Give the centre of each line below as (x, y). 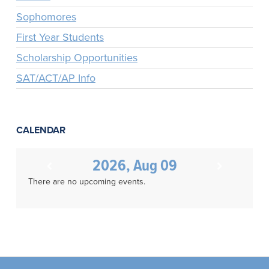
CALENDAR (41, 131)
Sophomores (46, 17)
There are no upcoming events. (86, 182)
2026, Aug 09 (134, 167)
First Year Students (60, 38)
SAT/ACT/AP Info (56, 78)
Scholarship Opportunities (77, 58)
